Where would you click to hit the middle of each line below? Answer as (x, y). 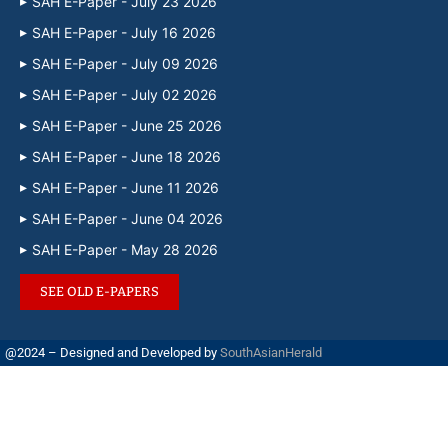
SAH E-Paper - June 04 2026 (127, 218)
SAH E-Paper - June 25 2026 (127, 125)
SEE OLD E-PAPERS (99, 291)
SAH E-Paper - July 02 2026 (124, 94)
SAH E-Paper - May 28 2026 (125, 249)
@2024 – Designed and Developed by (112, 352)
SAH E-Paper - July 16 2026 (124, 32)
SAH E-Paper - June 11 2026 (125, 187)
